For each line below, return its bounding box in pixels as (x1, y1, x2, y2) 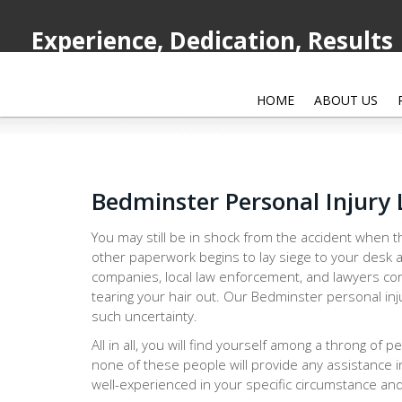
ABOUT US (314, 92, 378, 109)
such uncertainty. (92, 307, 197, 325)
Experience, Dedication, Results (31, 24, 393, 57)
